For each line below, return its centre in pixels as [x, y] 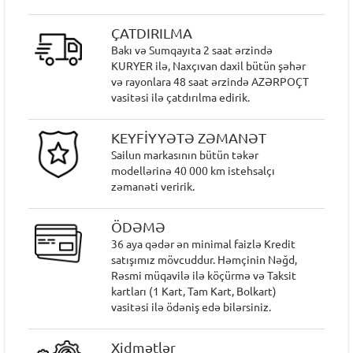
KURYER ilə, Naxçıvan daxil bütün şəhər [209, 66]
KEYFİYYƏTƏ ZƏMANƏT [189, 138]
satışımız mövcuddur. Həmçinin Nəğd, [204, 260]
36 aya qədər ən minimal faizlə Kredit [204, 244]
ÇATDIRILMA [152, 33]
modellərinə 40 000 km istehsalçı [193, 171]
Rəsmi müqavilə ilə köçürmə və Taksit [204, 276]
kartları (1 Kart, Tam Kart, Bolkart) [194, 292]
